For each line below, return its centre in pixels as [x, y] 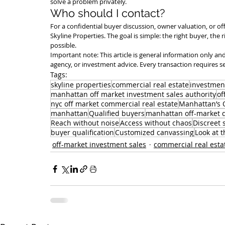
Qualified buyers [117, 113]
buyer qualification [82, 132]
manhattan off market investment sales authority [133, 94]
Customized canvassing [154, 132]
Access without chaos [156, 123]
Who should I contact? [107, 13]
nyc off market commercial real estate [114, 104]
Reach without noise [85, 123]
